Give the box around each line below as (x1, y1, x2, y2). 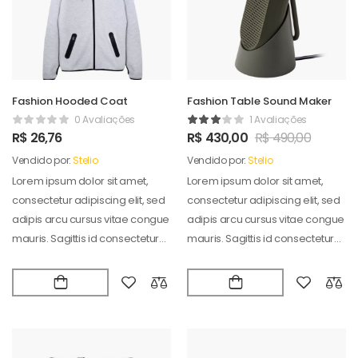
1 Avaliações (249, 113, 307, 127)
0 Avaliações (74, 113, 135, 127)
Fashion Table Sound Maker (187, 93, 332, 109)
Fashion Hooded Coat (12, 93, 128, 109)
